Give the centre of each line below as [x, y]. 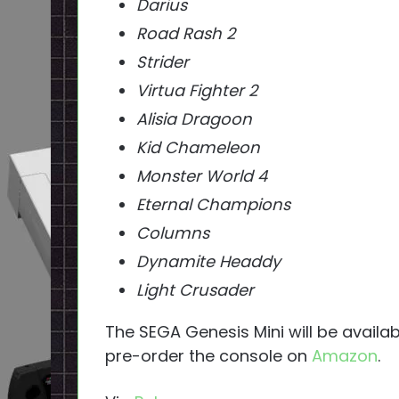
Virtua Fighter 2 [197, 91]
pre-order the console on [208, 356]
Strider [163, 62]
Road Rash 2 [186, 34]
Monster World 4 [202, 176]
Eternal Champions [213, 205]
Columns [173, 233]
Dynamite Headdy [208, 262]
